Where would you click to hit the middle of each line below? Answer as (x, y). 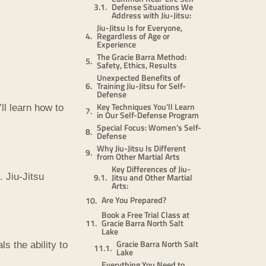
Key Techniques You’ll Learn (146, 106)
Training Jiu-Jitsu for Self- (141, 85)
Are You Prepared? (134, 200)
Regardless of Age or (133, 36)
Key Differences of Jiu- (151, 169)
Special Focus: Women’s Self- (149, 127)
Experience (116, 44)
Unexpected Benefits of (139, 77)
